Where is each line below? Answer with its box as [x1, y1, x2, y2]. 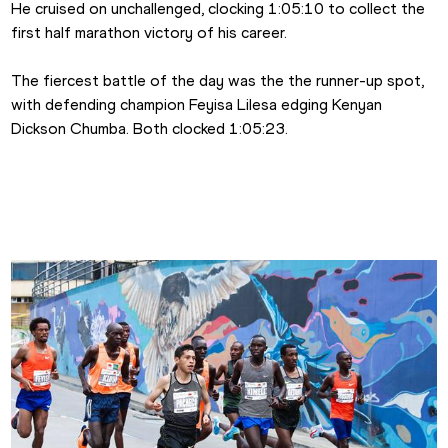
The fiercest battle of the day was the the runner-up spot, [11, 71, 425, 91]
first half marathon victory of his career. [11, 23, 288, 43]
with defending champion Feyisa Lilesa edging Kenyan [11, 95, 383, 115]
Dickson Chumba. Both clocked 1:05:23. [11, 119, 289, 139]
